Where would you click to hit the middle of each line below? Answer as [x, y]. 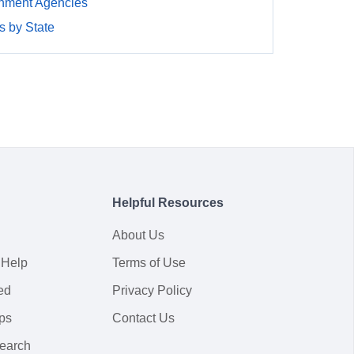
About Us [138, 235]
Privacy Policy [152, 290]
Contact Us [143, 318]
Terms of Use [149, 263]
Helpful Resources [168, 203]
